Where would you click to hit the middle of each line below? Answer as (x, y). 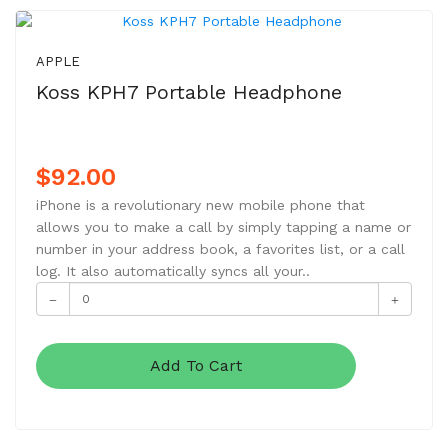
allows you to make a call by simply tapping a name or (223, 227)
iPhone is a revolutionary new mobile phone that (200, 205)
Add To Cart (196, 365)
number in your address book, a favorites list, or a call (220, 249)
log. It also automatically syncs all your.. (173, 271)
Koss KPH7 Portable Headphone (189, 92)
